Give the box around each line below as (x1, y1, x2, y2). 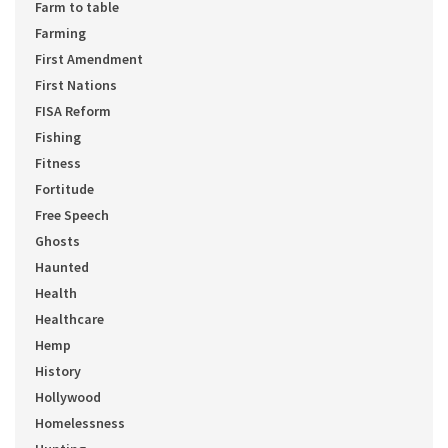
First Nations (35, 76, 117, 95)
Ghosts (35, 232, 80, 251)
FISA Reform (35, 102, 111, 121)
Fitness (35, 154, 81, 173)
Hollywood (35, 388, 101, 407)
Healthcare (35, 310, 104, 329)
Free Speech (35, 206, 109, 225)
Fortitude (35, 180, 94, 199)
